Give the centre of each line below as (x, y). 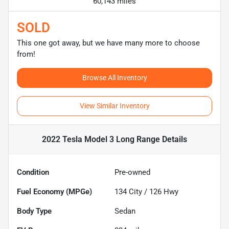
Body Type (34, 211)
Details (174, 139)
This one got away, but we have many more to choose (108, 43)
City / (138, 191)
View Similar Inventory (114, 106)
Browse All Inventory (114, 77)
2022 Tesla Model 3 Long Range (101, 139)
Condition (33, 172)
